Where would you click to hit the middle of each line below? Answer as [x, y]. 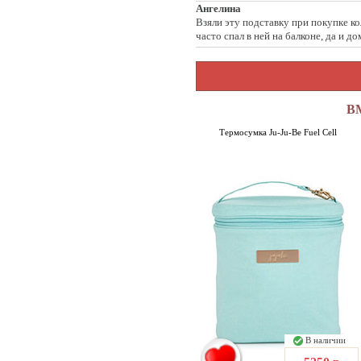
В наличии [326, 340]
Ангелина [218, 8]
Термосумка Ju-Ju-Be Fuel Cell [278, 132]
